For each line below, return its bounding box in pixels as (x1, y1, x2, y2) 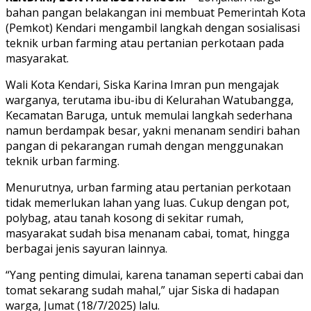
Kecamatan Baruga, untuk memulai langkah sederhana (6, 108, 292, 124)
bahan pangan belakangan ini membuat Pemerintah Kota (6, 5, 305, 21)
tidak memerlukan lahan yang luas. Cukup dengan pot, (6, 195, 289, 211)
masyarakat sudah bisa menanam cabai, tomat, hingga (6, 226, 289, 242)
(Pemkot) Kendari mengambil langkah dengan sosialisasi (6, 20, 300, 36)
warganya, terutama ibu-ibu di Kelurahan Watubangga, (6, 92, 294, 108)
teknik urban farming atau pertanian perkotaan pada (6, 35, 284, 51)
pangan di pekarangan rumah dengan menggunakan (6, 138, 283, 154)
